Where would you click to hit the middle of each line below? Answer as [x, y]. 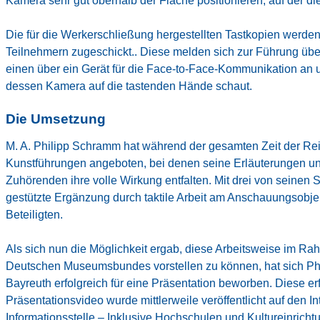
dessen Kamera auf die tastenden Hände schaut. [129, 86]
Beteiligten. [34, 214]
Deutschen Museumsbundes [78, 266]
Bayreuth [29, 283]
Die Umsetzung [56, 119]
